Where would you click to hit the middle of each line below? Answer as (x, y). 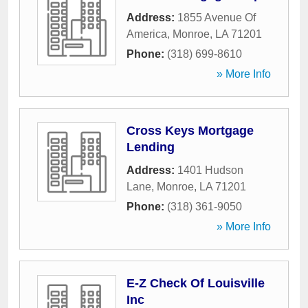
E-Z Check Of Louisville (196, 283)
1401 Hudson (210, 170)
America (147, 34)
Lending (151, 147)
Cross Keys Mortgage (190, 131)
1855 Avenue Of (217, 18)
